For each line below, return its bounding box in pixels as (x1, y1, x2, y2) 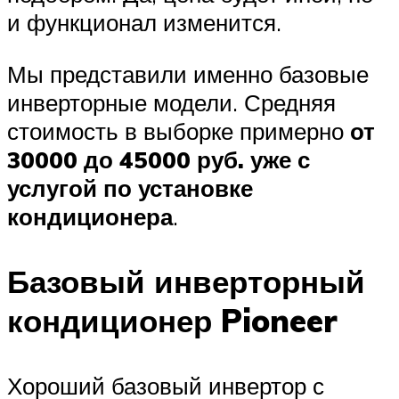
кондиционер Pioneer (7, 301, 338, 341)
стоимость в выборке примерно (7, 116, 350, 145)
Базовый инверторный (7, 262, 365, 302)
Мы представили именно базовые (7, 59, 369, 88)
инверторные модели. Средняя (7, 87, 336, 117)
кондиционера (7, 201, 173, 231)
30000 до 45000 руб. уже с (7, 144, 310, 174)
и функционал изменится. (7, 8, 281, 37)
